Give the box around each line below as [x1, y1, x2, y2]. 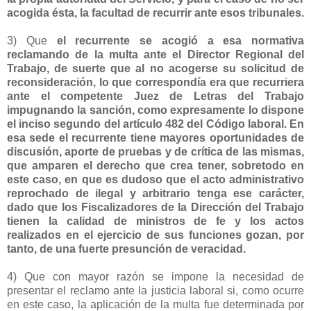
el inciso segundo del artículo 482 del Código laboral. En [7, 117, 304, 130]
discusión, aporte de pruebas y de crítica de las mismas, [7, 145, 304, 158]
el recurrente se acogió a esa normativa [56, 34, 304, 47]
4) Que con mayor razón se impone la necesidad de [7, 270, 304, 283]
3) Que [7, 34, 57, 47]
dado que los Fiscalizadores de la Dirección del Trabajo [7, 201, 304, 213]
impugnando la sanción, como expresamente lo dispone [7, 103, 304, 116]
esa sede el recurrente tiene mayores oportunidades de [7, 131, 304, 144]
